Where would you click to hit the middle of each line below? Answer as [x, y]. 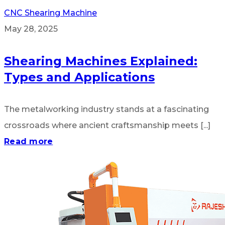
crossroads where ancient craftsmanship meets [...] [107, 125]
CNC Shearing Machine [50, 13]
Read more [29, 141]
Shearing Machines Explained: [101, 61]
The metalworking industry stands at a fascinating [106, 109]
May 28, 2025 [31, 29]
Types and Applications [79, 77]
